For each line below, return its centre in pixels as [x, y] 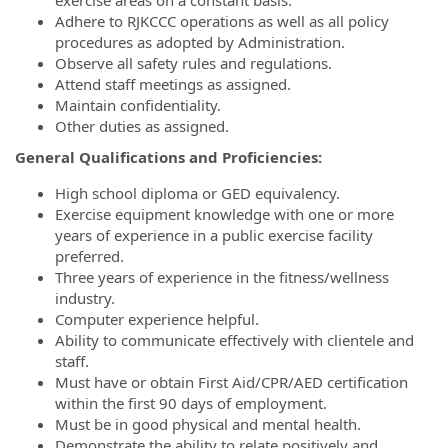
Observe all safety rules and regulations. [193, 62]
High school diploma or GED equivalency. [197, 193]
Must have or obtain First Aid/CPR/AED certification [231, 382]
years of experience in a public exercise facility [214, 235]
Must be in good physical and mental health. [208, 424]
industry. [85, 298]
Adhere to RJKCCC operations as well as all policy [222, 20]
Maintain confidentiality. [138, 104]
